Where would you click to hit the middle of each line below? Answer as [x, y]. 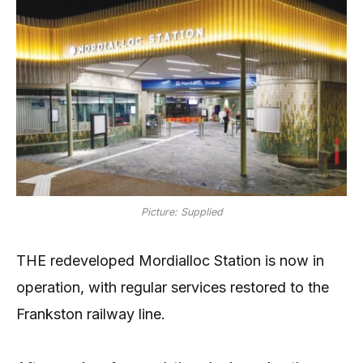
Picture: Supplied [181, 211]
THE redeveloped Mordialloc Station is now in [170, 260]
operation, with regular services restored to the [173, 287]
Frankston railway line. [91, 314]
